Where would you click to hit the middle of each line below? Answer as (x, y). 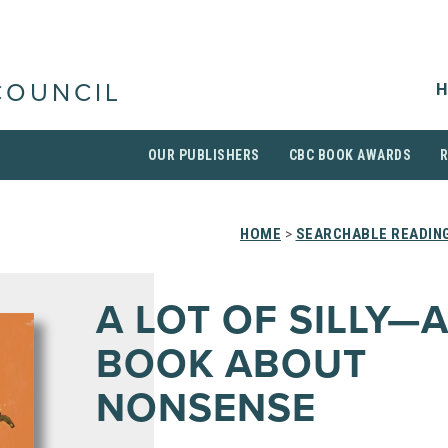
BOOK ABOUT (231, 364)
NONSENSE (206, 408)
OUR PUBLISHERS (203, 155)
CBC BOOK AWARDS (349, 155)
